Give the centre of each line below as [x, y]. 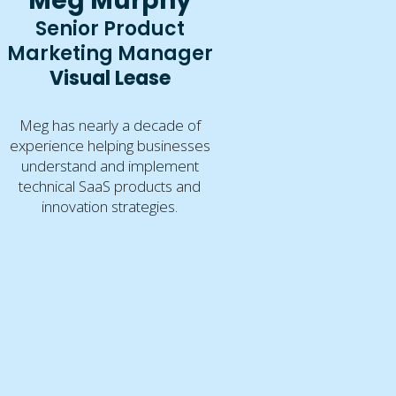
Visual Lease [110, 79]
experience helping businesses [110, 146]
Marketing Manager [110, 54]
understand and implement [110, 166]
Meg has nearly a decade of [110, 126]
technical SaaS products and [110, 187]
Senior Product [110, 29]
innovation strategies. [110, 207]
